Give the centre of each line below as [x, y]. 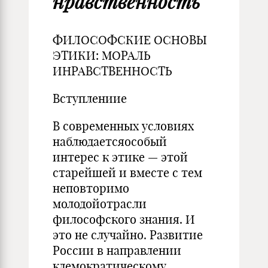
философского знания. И [124, 219]
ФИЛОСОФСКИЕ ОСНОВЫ [130, 40]
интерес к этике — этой [120, 157]
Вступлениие [90, 98]
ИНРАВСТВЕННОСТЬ [112, 71]
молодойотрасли [100, 204]
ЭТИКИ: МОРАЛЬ [102, 55]
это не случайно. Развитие [128, 235]
